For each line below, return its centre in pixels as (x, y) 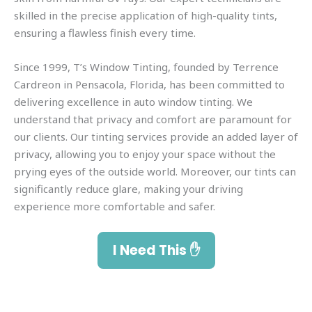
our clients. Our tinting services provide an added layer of (156, 136)
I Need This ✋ (156, 250)
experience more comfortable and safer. (116, 206)
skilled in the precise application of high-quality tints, (146, 15)
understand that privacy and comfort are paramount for (153, 119)
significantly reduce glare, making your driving (128, 188)
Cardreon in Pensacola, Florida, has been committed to (149, 84)
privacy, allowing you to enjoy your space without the (145, 154)
